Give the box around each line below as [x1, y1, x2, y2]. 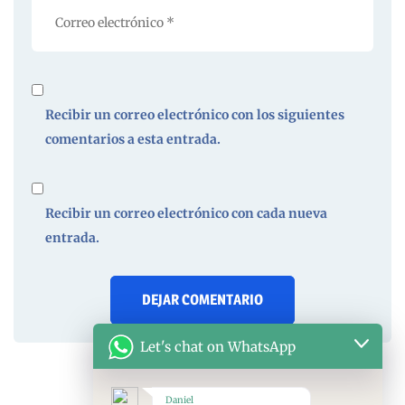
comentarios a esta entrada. [45, 130, 221, 147]
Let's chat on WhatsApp [140, 337, 296, 355]
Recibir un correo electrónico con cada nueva [45, 204, 327, 221]
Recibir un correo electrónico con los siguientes [45, 106, 344, 123]
